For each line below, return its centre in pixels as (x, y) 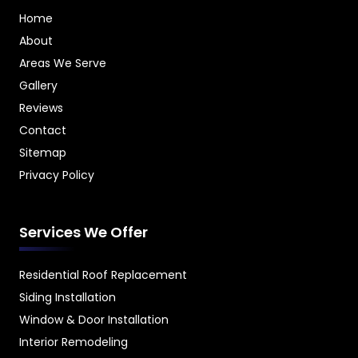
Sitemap (43, 153)
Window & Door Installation (94, 320)
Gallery (38, 86)
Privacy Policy (57, 175)
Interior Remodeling (74, 342)
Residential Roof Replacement (103, 275)
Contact (43, 131)
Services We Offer (84, 233)
